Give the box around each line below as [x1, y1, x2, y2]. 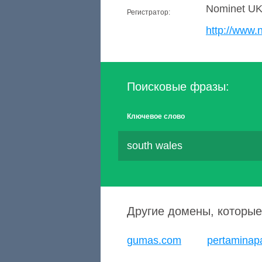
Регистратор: [127, 8, 170, 16]
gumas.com [127, 235, 181, 246]
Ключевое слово [127, 112, 185, 120]
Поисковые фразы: [127, 80, 229, 93]
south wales [127, 140, 182, 151]
